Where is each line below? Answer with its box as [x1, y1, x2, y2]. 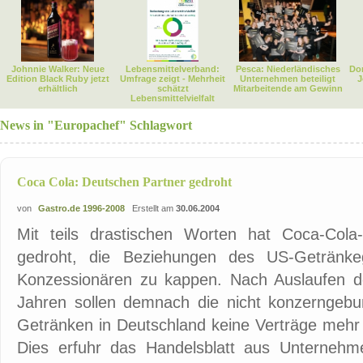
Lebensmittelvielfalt [130, 93, 215, 103]
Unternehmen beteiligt [240, 74, 335, 83]
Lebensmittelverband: [126, 64, 220, 74]
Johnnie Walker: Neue [11, 64, 105, 74]
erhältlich [37, 83, 78, 93]
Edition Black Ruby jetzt [6, 74, 109, 83]
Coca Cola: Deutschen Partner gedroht [17, 175, 232, 189]
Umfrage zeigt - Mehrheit [120, 74, 225, 83]
